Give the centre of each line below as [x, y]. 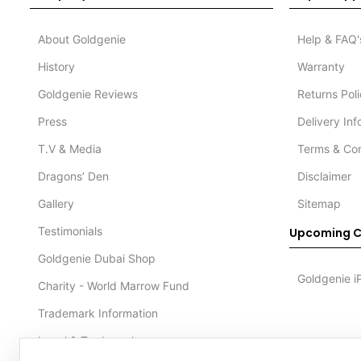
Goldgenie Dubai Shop [96, 258]
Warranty [322, 66]
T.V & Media [69, 148]
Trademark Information [98, 313]
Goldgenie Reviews [87, 93]
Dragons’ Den [73, 176]
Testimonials [70, 230]
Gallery [56, 203]
